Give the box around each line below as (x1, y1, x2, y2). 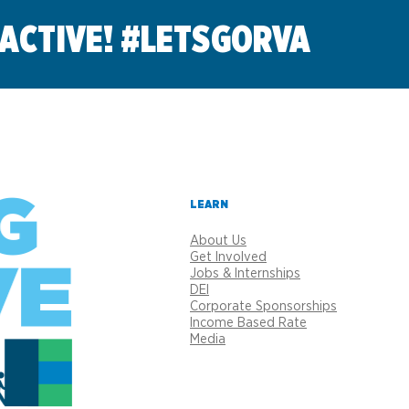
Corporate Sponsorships (190, 299, 337, 313)
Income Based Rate (190, 316, 307, 330)
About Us (190, 234, 246, 247)
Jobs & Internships (190, 267, 300, 280)
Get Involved (190, 250, 267, 264)
